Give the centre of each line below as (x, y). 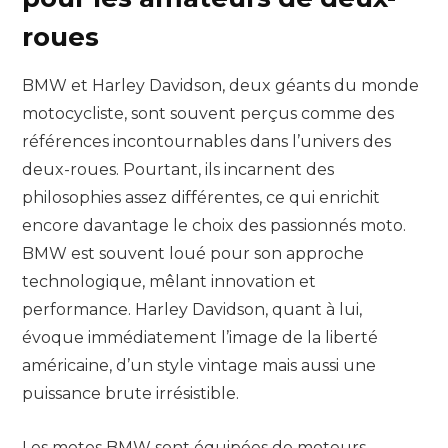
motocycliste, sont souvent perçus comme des (208, 113)
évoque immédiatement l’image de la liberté (200, 337)
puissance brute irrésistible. (130, 393)
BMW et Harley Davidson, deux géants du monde (220, 85)
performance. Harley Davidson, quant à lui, (192, 309)
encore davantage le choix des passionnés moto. (214, 225)
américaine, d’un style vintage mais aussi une (199, 365)
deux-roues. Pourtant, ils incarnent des (178, 169)
